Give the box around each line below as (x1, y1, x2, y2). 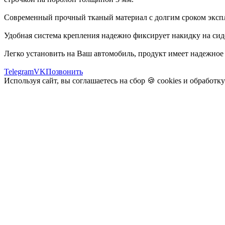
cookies (157, 76, 181, 85)
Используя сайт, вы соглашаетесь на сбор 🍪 (4, 76, 157, 85)
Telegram (4, 67, 34, 76)
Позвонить (46, 67, 83, 76)
